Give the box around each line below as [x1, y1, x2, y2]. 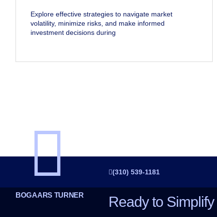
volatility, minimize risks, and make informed [31, 19, 165, 28]
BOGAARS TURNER [15, 191, 84, 200]
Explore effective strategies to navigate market [31, 10, 172, 18]
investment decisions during [31, 29, 116, 37]
